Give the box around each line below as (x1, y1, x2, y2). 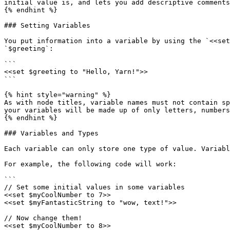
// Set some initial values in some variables (4, 183, 185, 191)
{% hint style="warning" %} (4, 91, 111, 99)
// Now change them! (4, 214, 82, 222)
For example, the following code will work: (4, 160, 177, 168)
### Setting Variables (4, 22, 90, 29)
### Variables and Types (4, 129, 99, 137)
